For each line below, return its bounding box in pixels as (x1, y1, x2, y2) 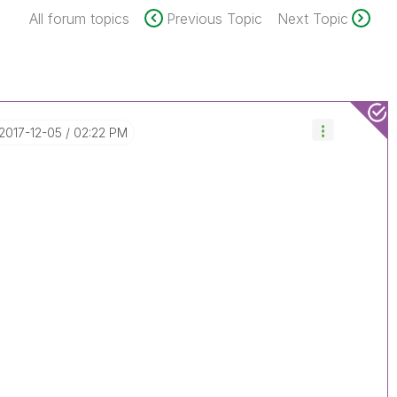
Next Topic (276, 10, 348, 27)
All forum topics (28, 10, 129, 27)
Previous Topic (166, 10, 262, 27)
